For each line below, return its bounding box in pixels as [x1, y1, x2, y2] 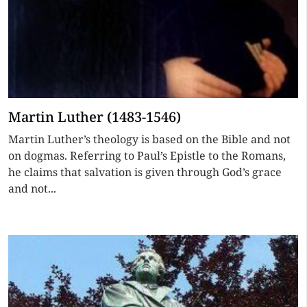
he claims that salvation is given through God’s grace [8, 164, 282, 180]
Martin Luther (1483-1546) [8, 108, 181, 126]
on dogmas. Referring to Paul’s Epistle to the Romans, [8, 148, 286, 163]
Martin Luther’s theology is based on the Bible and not [8, 132, 291, 147]
